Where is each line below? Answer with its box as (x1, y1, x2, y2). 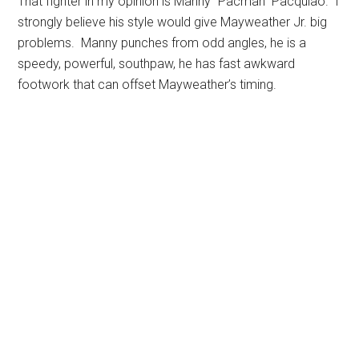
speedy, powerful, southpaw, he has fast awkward (18, 56, 296, 71)
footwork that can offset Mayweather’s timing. (18, 77, 277, 92)
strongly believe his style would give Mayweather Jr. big (18, 14, 328, 30)
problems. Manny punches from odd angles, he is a (18, 35, 307, 50)
